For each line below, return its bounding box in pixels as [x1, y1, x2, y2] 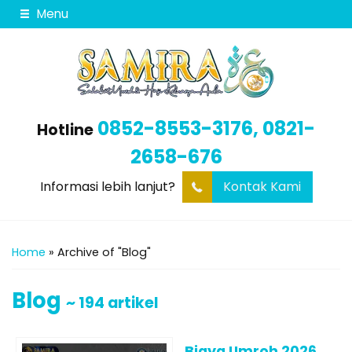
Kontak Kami [222, 178, 301, 196]
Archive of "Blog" [57, 244, 151, 260]
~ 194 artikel [66, 292, 158, 313]
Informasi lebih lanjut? [39, 178, 178, 196]
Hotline [37, 119, 93, 141]
